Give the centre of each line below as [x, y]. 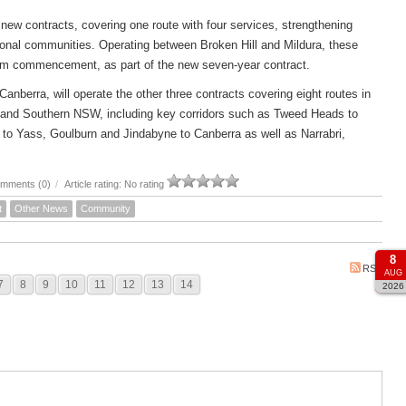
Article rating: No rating [115, 184]
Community [106, 208]
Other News [41, 208]
